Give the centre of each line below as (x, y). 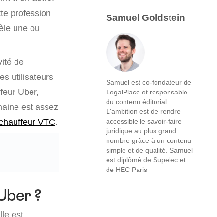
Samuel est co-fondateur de (149, 82)
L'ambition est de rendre (143, 111)
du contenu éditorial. (137, 102)
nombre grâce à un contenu (149, 140)
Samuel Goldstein (146, 17)
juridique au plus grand (141, 131)
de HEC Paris (127, 170)
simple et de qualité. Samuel (149, 150)
